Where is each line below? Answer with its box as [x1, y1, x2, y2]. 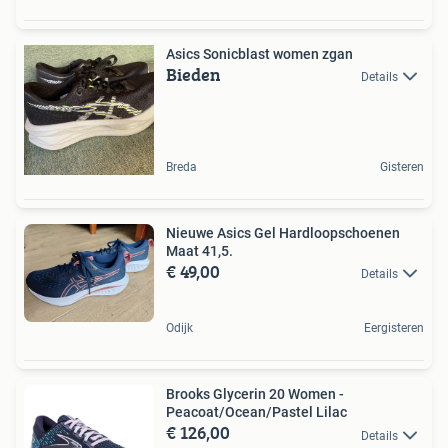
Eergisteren [364, 321, 424, 336]
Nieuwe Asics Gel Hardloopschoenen [166, 225, 400, 242]
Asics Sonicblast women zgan [166, 46, 353, 63]
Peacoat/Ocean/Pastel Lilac [166, 404, 347, 421]
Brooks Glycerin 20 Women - [166, 386, 344, 403]
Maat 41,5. [166, 243, 233, 260]
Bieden [166, 61, 221, 89]
